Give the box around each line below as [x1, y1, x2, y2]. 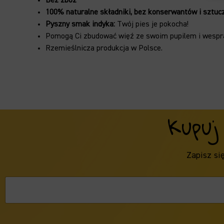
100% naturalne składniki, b [45, 8, 138, 16]
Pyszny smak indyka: [45, 20, 115, 28]
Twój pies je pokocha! [114, 20, 188, 28]
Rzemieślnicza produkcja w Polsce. [45, 44, 162, 52]
